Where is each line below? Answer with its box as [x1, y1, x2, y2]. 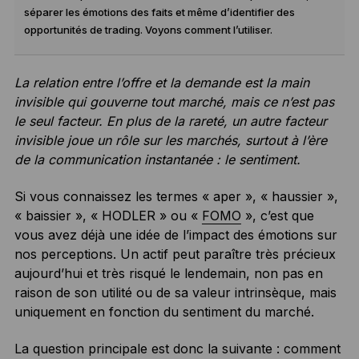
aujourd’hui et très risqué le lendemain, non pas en [14, 264, 323, 281]
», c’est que [240, 207, 314, 224]
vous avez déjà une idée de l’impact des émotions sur [14, 226, 337, 243]
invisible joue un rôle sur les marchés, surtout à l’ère [14, 131, 327, 148]
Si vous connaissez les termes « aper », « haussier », [14, 188, 338, 204]
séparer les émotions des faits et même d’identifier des [23, 5, 295, 18]
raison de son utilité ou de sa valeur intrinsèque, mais [14, 284, 337, 301]
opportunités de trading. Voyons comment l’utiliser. [23, 22, 272, 36]
